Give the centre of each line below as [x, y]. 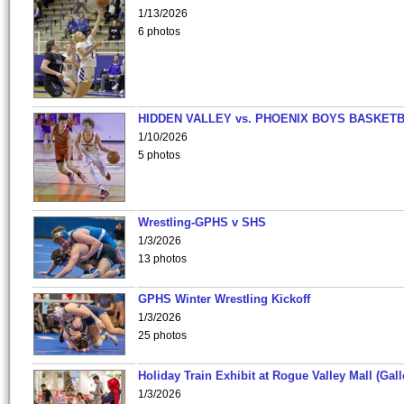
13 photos [162, 259]
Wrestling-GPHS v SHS [202, 222]
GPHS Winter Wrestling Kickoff [224, 299]
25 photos [162, 335]
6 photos [159, 32]
